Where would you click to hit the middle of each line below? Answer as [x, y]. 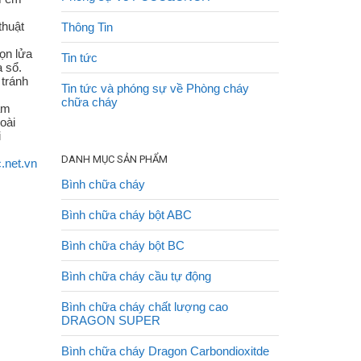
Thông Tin [87, 27]
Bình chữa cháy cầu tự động [136, 276]
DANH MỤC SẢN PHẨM [114, 159]
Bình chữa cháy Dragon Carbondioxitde [165, 351]
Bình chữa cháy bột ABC [127, 215]
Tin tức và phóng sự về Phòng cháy [155, 88]
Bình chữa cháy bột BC [123, 245]
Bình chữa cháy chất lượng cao [145, 307]
